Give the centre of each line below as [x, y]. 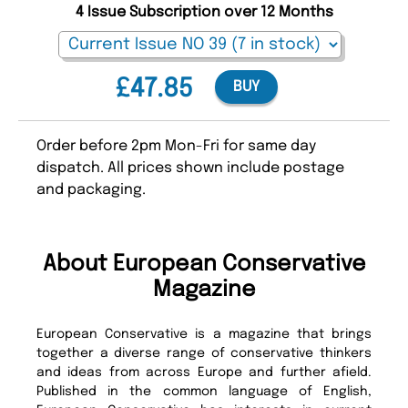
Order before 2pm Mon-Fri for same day [176, 146]
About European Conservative [204, 264]
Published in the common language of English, [204, 391]
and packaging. [91, 189]
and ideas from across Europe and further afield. [204, 372]
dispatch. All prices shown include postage [190, 168]
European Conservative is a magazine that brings [204, 334]
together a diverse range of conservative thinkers [204, 353]
